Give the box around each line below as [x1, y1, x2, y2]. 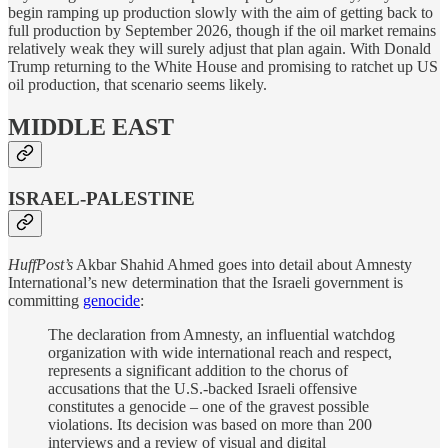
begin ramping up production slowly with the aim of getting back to [8, 4, 433, 22]
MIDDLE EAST [8, 114, 174, 141]
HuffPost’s [8, 255, 73, 273]
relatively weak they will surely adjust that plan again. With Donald [8, 40, 431, 58]
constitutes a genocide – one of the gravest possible [48, 397, 369, 415]
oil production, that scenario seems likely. [8, 76, 267, 94]
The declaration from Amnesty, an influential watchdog [48, 325, 395, 343]
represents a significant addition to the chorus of [48, 361, 348, 379]
